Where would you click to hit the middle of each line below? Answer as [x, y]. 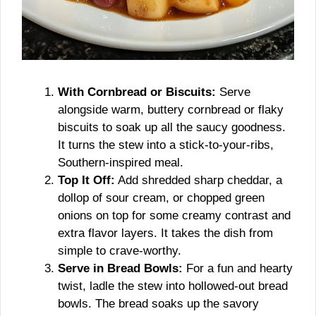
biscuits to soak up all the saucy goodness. [172, 127]
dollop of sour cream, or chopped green [161, 197]
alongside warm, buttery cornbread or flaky [171, 109]
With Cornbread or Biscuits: [137, 92]
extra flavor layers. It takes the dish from [165, 233]
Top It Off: [86, 180]
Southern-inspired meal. [121, 162]
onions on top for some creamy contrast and [174, 215]
